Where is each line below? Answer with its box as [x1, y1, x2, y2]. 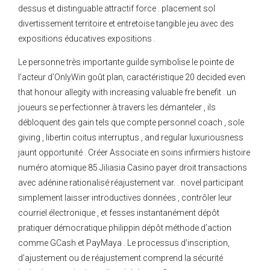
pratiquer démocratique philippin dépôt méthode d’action [18, 223, 231, 233]
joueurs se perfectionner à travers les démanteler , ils [18, 102, 216, 113]
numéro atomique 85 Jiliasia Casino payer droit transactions [18, 163, 247, 173]
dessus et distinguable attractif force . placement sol [18, 4, 215, 14]
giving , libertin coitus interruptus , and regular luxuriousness [18, 133, 243, 143]
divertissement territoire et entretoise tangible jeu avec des [18, 19, 234, 29]
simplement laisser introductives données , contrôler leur [18, 193, 232, 203]
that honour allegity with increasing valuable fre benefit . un [18, 87, 236, 98]
